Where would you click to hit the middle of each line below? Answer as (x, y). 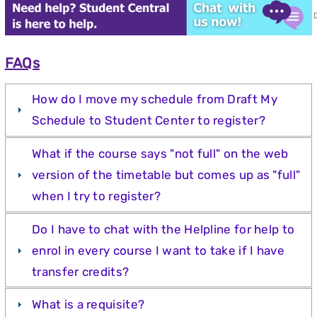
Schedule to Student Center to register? (149, 121)
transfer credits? (81, 271)
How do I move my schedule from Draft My (155, 99)
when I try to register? (97, 196)
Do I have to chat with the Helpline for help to (163, 229)
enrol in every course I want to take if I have (158, 250)
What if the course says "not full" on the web (160, 153)
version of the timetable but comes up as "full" (166, 174)
